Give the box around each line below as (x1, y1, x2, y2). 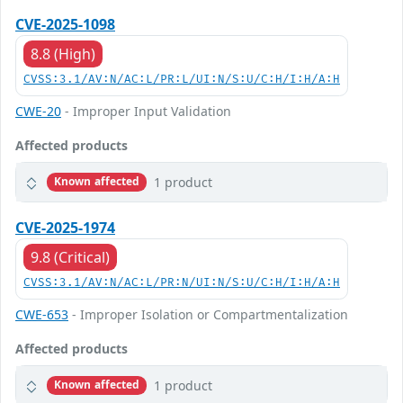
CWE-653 (15, 305, 68, 323)
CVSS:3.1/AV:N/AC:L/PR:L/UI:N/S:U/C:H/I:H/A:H (23, 72, 340, 86)
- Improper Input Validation (61, 102, 231, 120)
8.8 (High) (31, 43, 95, 64)
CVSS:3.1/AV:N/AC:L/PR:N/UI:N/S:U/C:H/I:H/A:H (23, 275, 340, 290)
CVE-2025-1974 (15, 217, 115, 237)
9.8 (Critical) (31, 246, 110, 267)
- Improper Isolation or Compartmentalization (68, 305, 348, 323)
